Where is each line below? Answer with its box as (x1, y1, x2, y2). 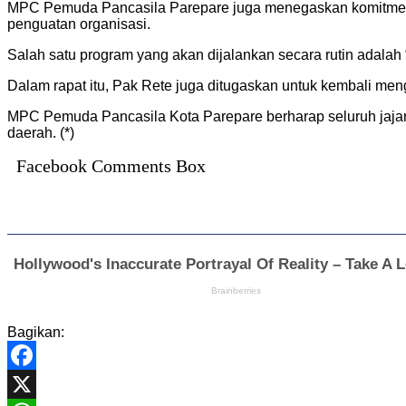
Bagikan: (7, 324, 64, 340)
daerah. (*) (7, 124, 74, 140)
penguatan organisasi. (7, 15, 150, 32)
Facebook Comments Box (16, 155, 206, 176)
